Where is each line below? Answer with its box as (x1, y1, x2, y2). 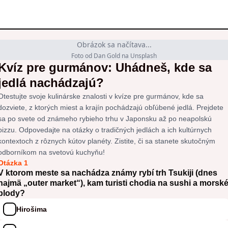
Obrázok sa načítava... (76, 40, 152, 49)
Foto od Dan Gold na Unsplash (71, 51, 157, 60)
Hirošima (16, 205, 47, 213)
